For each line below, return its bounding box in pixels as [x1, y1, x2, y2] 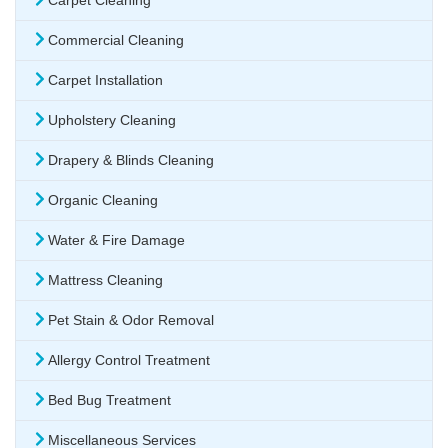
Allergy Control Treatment [48, 352, 210, 369]
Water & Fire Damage [48, 232, 185, 249]
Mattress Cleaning [48, 272, 163, 289]
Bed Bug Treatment [48, 392, 171, 409]
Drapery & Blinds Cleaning [48, 152, 214, 169]
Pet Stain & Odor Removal [48, 312, 214, 329]
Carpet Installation [48, 72, 163, 89]
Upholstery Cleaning [48, 112, 176, 129]
